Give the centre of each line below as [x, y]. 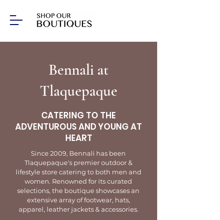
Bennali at [79, 70]
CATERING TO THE [79, 115]
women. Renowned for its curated [78, 181]
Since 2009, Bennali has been [78, 153]
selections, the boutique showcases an [78, 191]
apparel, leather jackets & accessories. [78, 209]
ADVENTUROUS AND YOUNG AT [79, 127]
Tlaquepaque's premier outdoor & [78, 163]
